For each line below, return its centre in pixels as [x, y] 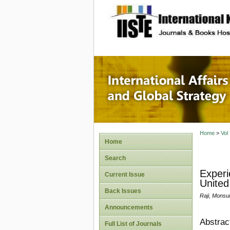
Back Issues [123, 191]
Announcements [129, 207]
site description [193, 16]
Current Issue [125, 175]
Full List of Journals [133, 224]
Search [115, 158]
